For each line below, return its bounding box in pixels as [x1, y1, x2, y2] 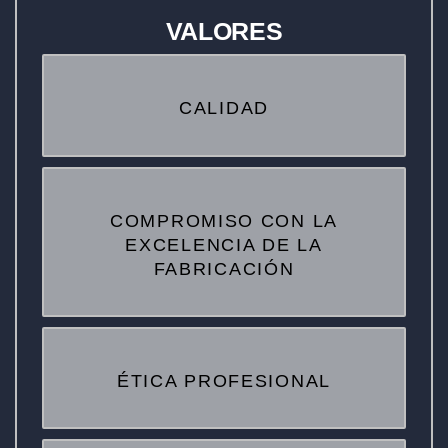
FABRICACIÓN [153, 258, 295, 279]
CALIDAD [179, 98, 269, 119]
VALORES [165, 17, 283, 46]
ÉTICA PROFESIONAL [117, 370, 331, 391]
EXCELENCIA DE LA [125, 234, 323, 255]
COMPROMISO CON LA [110, 210, 338, 231]
